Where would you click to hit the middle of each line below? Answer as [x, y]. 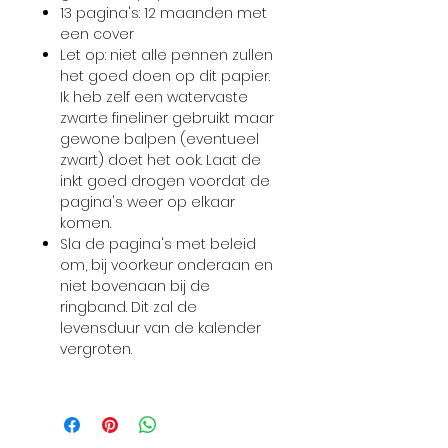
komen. [87, 223]
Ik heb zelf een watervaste [154, 97]
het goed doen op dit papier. [165, 76]
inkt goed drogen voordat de [165, 181]
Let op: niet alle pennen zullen [166, 55]
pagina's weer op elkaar [147, 202]
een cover [97, 34]
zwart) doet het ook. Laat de [160, 160]
